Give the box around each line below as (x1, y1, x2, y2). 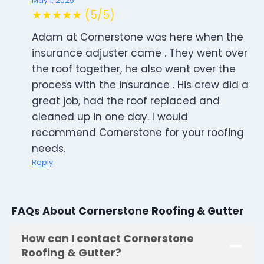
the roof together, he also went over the (32, 62, 236, 77)
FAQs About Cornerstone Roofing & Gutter (12, 203, 244, 218)
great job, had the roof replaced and (32, 94, 220, 108)
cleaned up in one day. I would (32, 110, 188, 124)
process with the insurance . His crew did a (32, 78, 249, 93)
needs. (32, 141, 65, 156)
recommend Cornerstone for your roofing (32, 126, 244, 140)
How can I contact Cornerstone (21, 231, 194, 246)
